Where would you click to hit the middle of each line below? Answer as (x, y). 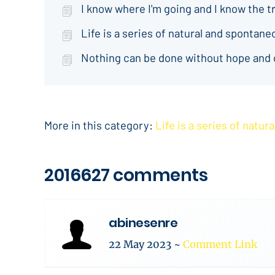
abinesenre (143, 223)
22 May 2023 (141, 245)
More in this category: (99, 125)
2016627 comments (126, 175)
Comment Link (220, 245)
